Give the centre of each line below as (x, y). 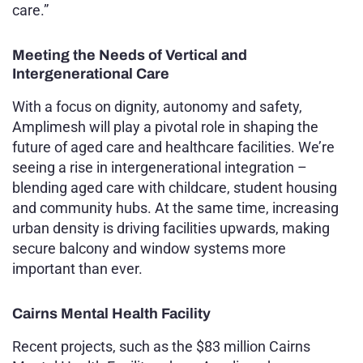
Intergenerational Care (91, 73)
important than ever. (77, 268)
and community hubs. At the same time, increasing (175, 207)
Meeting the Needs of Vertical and (130, 55)
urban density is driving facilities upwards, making (171, 228)
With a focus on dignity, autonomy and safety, (157, 106)
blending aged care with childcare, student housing (175, 187)
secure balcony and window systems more (149, 248)
